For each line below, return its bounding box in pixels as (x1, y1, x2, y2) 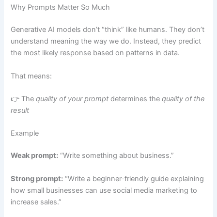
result (11, 106, 30, 115)
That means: (11, 71, 52, 80)
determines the (108, 94, 162, 104)
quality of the (162, 94, 205, 104)
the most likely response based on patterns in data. (11, 48, 180, 58)
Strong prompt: (11, 174, 63, 183)
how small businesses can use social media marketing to (11, 186, 198, 195)
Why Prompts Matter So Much (11, 3, 110, 12)
